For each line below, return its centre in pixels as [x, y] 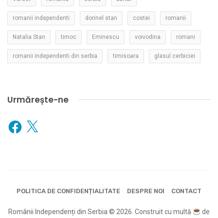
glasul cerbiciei [175, 56]
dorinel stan [101, 18]
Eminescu [106, 37]
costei [141, 18]
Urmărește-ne [38, 100]
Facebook [22, 122]
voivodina [148, 37]
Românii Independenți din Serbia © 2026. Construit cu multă [101, 212]
